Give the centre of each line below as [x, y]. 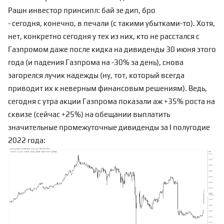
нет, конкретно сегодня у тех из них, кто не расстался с [104, 36]
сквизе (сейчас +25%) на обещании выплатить [89, 114]
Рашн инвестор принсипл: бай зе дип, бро [82, 10]
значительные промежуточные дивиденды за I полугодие [109, 127]
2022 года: [27, 140]
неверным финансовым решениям [121, 88]
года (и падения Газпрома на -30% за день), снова [96, 62]
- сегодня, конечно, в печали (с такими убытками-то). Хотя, [111, 23]
